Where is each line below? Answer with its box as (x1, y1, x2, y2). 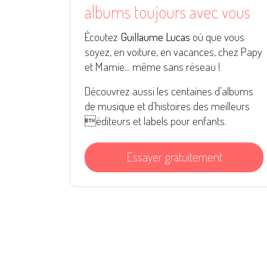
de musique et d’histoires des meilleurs (85, 98, 250, 113)
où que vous (190, 29, 244, 44)
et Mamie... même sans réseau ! (85, 59, 221, 74)
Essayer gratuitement (126, 149, 222, 165)
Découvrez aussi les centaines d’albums (85, 83, 253, 98)
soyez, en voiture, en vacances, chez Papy (85, 44, 262, 59)
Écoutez (85, 29, 120, 44)
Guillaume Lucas (120, 29, 190, 44)
